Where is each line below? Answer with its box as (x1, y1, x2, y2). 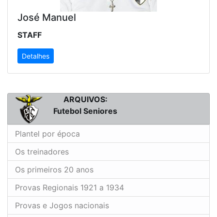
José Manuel (17, 12, 76, 24)
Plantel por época (15, 128, 80, 139)
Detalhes (22, 52, 49, 61)
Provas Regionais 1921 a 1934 (15, 182, 124, 192)
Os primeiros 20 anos (15, 164, 93, 174)
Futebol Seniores (53, 106, 117, 116)
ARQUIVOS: (63, 94, 108, 105)
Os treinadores (15, 146, 69, 156)
